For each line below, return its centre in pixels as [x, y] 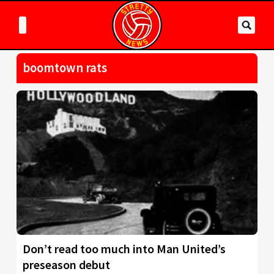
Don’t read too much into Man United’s [124, 249]
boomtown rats [65, 68]
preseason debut [66, 265]
